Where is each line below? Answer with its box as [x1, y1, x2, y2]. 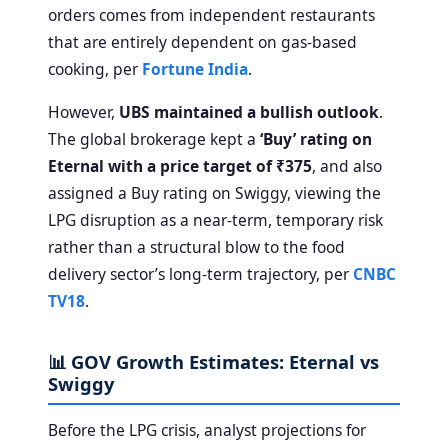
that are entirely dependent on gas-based [48, 30, 357, 53]
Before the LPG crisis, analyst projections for [48, 418, 366, 441]
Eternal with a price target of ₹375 [48, 154, 312, 177]
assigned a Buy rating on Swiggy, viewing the [48, 181, 381, 204]
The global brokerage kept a [48, 127, 260, 150]
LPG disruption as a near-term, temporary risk [48, 208, 383, 231]
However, [48, 100, 119, 123]
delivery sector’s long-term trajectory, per [48, 262, 353, 285]
